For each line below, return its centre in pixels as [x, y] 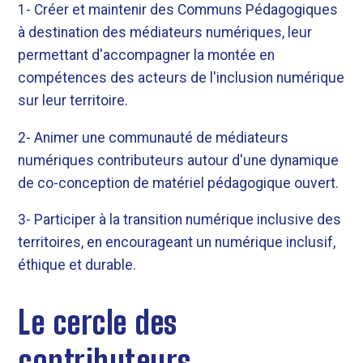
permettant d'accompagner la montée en [147, 56]
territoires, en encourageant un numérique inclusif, [177, 243]
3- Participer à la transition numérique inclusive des [180, 220]
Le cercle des [98, 323]
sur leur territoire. [73, 101]
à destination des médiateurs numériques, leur [165, 33]
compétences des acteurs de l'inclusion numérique [181, 78]
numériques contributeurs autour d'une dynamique [179, 160]
